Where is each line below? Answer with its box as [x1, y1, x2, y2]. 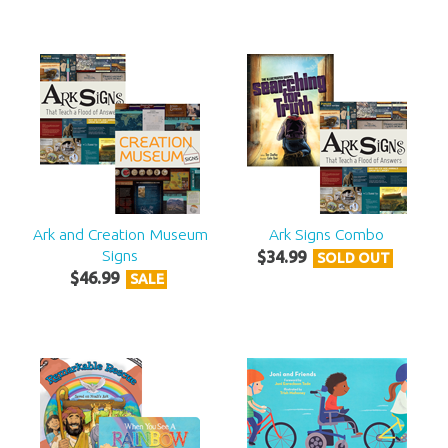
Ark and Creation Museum [32, 225, 208, 244]
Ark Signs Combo [269, 225, 385, 244]
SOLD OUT [316, 250, 390, 267]
